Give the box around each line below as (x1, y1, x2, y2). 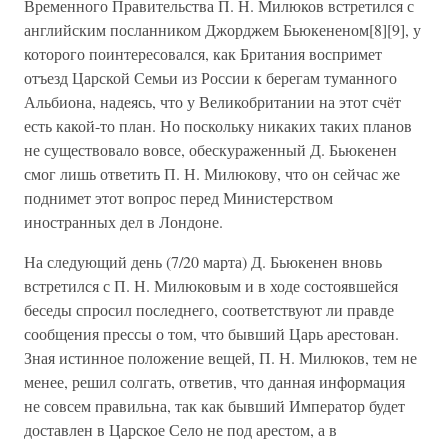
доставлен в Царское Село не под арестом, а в (24, 419, 337, 440)
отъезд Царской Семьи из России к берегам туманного (24, 67, 397, 88)
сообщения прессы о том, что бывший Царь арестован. (24, 323, 399, 344)
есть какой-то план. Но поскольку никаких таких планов (24, 115, 412, 136)
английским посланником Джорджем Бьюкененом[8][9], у (24, 19, 421, 40)
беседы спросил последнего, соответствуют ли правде (24, 299, 394, 320)
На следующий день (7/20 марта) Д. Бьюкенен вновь (24, 251, 382, 272)
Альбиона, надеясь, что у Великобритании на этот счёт (24, 91, 401, 112)
